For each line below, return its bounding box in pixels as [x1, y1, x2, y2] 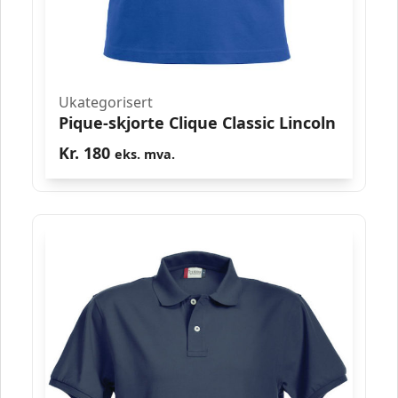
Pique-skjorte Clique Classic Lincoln [59, 111, 336, 133]
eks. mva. [115, 145, 175, 163]
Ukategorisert [59, 92, 153, 112]
